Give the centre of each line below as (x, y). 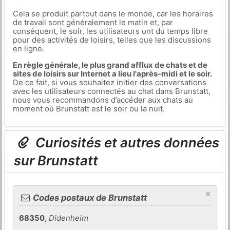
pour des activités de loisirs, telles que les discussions (112, 40)
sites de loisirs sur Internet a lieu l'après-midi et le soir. (112, 74)
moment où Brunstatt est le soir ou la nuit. (89, 109)
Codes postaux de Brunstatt (89, 198)
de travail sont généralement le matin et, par (93, 22)
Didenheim (69, 218)
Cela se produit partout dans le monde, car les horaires (113, 14)
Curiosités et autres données (126, 143)
